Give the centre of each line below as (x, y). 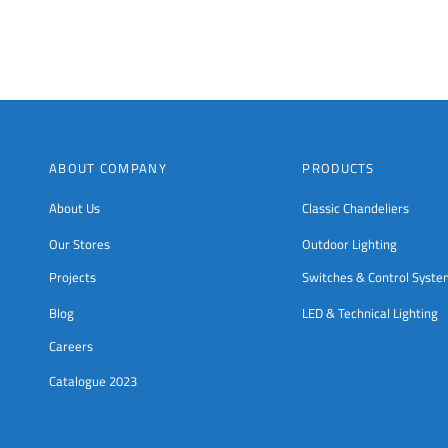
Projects (72, 277)
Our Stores (79, 242)
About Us (74, 208)
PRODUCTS (338, 168)
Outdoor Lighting (350, 242)
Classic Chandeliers (356, 208)
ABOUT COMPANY (108, 168)
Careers (71, 346)
